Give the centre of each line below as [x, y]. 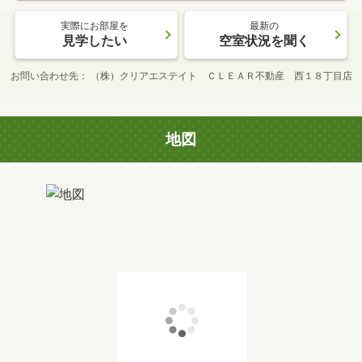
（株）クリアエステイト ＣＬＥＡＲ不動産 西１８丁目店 [221, 76]
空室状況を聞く [264, 41]
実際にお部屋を [95, 26]
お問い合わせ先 [44, 76]
